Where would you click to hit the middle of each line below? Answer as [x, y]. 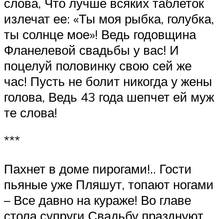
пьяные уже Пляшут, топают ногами [109, 184]
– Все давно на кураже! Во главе [98, 200]
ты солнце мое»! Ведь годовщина [100, 34]
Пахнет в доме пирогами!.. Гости [98, 168]
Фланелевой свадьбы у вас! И [91, 50]
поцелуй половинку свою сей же [98, 65]
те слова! [31, 112]
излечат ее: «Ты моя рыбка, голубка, [109, 18]
